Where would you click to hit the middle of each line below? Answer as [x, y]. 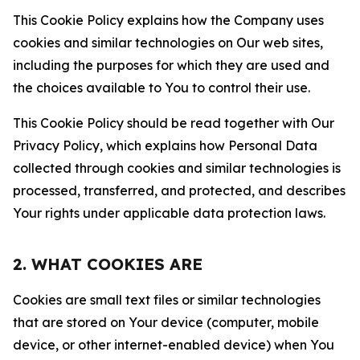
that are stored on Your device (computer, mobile [166, 322]
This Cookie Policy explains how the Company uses [168, 20]
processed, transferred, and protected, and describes [179, 190]
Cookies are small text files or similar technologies [167, 300]
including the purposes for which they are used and [171, 65]
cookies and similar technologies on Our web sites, [168, 43]
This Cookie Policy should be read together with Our [174, 123]
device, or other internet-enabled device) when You [174, 345]
